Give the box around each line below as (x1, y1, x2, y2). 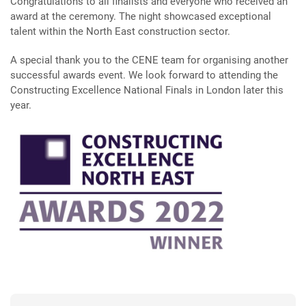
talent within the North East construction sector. (10, 25, 230, 38)
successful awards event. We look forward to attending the (10, 69, 278, 81)
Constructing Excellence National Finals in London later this (10, 84, 283, 96)
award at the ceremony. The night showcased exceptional (10, 10, 271, 23)
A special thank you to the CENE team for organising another (10, 54, 288, 66)
